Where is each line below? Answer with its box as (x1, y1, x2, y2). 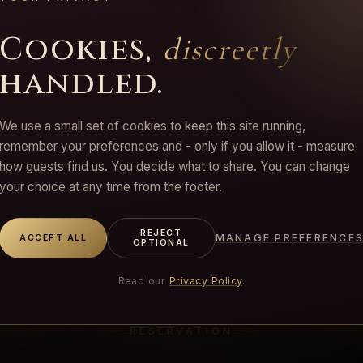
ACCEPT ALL (19, 232, 88, 243)
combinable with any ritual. (63, 23, 208, 40)
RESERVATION (129, 325, 234, 337)
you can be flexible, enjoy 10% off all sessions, (63, 2, 297, 18)
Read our (117, 274, 166, 287)
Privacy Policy (169, 274, 242, 287)
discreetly (163, 30, 297, 68)
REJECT (140, 227, 182, 238)
